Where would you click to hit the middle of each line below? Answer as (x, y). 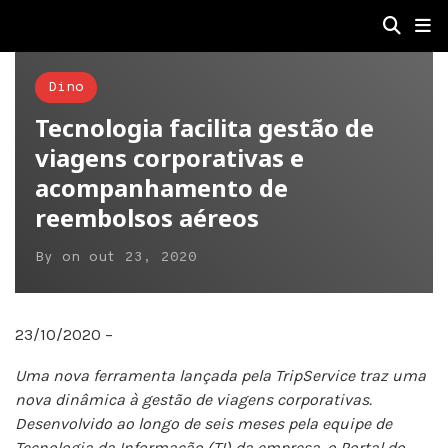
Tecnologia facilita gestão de (204, 127)
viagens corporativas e (169, 157)
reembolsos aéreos (147, 217)
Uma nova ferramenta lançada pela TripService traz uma (220, 375)
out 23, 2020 (143, 257)
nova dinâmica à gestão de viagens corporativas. (193, 399)
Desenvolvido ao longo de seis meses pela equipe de (203, 423)
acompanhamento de (161, 187)
